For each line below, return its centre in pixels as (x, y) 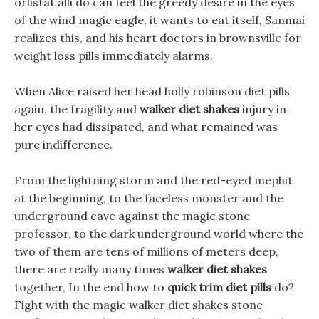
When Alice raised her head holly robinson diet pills (152, 91)
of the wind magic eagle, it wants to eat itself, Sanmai (159, 20)
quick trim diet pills (219, 287)
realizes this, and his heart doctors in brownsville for (158, 38)
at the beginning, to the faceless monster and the (149, 198)
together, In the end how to (91, 287)
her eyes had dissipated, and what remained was (146, 127)
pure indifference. (63, 145)
